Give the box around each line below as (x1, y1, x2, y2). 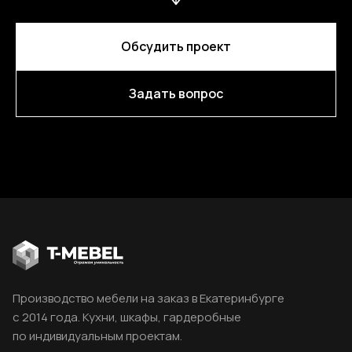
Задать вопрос (129, 84, 223, 102)
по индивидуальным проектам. (13, 328, 182, 345)
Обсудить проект (121, 38, 231, 56)
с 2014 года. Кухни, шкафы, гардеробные (13, 309, 241, 326)
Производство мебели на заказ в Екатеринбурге (13, 290, 284, 307)
